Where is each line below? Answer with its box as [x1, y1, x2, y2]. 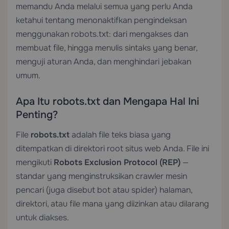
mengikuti [16, 157, 54, 168]
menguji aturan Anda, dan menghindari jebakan [16, 56, 191, 67]
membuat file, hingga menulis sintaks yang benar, [16, 42, 197, 53]
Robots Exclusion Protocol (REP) [54, 157, 180, 168]
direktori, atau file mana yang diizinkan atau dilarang [16, 198, 209, 209]
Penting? [16, 108, 58, 121]
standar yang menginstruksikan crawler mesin [16, 171, 187, 181]
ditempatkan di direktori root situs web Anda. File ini [16, 143, 209, 154]
